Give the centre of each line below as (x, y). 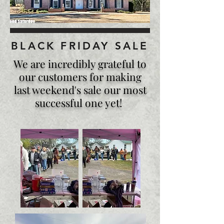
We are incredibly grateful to (80, 63)
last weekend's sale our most (80, 89)
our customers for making (80, 76)
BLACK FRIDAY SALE (80, 46)
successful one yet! (80, 102)
